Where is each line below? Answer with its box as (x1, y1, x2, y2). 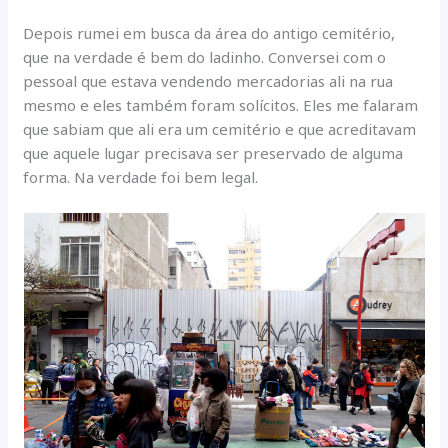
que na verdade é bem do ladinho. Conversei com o (23, 46, 387, 67)
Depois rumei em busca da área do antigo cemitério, (23, 22, 396, 43)
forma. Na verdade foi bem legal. (23, 166, 259, 187)
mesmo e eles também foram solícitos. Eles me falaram (23, 94, 419, 115)
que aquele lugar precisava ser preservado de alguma (23, 142, 404, 163)
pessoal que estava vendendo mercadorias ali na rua (23, 70, 394, 91)
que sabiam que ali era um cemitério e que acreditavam (23, 118, 417, 139)
